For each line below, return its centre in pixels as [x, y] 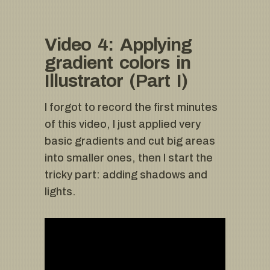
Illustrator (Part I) [116, 81]
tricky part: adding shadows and [126, 175]
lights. [60, 192]
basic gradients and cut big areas [130, 141]
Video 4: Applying [118, 45]
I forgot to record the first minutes [131, 108]
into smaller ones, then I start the [129, 158]
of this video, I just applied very [123, 124]
